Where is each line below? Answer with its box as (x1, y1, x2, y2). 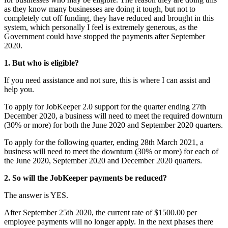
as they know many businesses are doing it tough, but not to (4, 5, 195, 14)
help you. (4, 85, 34, 94)
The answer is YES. (4, 191, 68, 200)
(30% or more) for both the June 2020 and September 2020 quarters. (4, 121, 223, 130)
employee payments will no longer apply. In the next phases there (4, 217, 213, 226)
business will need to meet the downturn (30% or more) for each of (4, 147, 218, 156)
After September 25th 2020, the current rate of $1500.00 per (4, 208, 197, 217)
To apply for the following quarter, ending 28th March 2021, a (4, 138, 204, 147)
